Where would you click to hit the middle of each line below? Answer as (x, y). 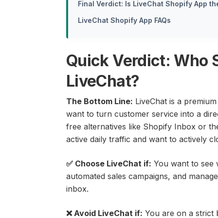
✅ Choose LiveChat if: (109, 164)
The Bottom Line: (100, 101)
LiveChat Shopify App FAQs (124, 20)
